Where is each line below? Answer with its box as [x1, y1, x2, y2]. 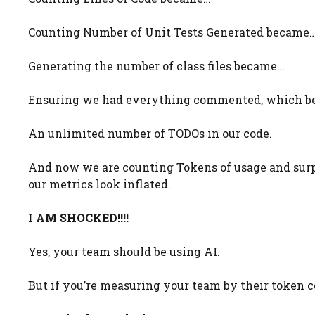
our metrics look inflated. [28, 176, 171, 191]
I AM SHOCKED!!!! [28, 210, 129, 225]
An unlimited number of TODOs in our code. [28, 126, 272, 141]
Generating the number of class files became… [28, 58, 285, 73]
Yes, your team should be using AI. [28, 244, 220, 259]
